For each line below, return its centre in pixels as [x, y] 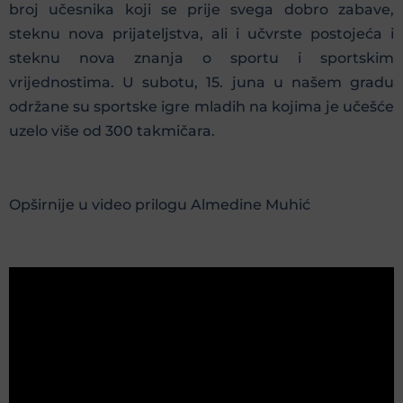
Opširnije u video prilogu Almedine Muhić [160, 205]
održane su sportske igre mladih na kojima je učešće [201, 106]
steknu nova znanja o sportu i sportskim [201, 58]
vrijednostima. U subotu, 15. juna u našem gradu [201, 82]
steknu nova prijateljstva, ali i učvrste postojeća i [201, 33]
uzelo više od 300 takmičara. [112, 130]
